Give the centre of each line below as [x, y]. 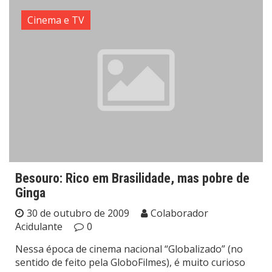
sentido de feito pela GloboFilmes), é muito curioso [130, 263]
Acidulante [39, 227]
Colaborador [179, 213]
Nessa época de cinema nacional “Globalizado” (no [129, 249]
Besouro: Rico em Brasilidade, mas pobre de [132, 178]
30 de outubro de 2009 [78, 213]
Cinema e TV [56, 20]
